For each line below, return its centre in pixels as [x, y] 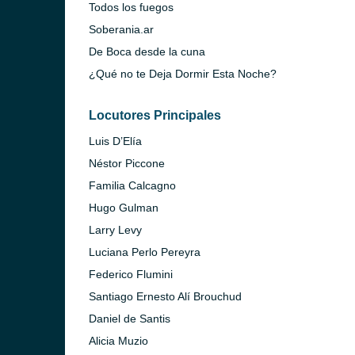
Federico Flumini [131, 274]
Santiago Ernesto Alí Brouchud [165, 296]
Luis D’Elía [115, 141]
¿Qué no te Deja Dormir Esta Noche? [183, 74]
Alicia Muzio [118, 341]
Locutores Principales [155, 115]
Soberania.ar [121, 29]
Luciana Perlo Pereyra [145, 252]
